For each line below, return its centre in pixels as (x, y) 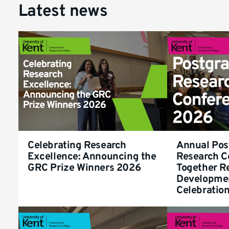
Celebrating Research (77, 146)
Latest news (63, 12)
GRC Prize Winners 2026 (84, 168)
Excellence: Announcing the (92, 157)
